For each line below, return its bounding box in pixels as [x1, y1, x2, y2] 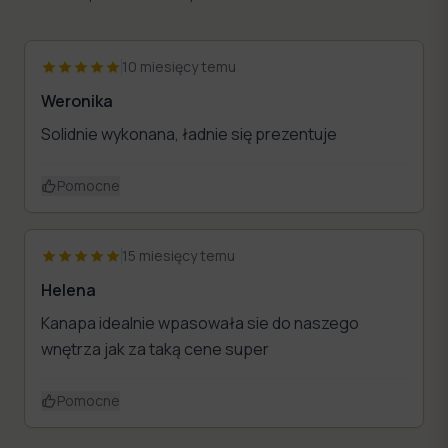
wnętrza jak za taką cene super [41, 337, 269, 360]
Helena [41, 278, 96, 301]
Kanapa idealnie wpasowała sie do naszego [41, 311, 359, 334]
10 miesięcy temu [122, 56, 236, 76]
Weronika [41, 89, 113, 112]
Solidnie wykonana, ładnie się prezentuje [41, 122, 337, 145]
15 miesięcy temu [122, 245, 235, 265]
